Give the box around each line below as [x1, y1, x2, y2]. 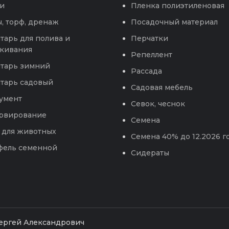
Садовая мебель [131, 83, 193, 93]
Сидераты [131, 148, 169, 158]
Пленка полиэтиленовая [131, 1, 224, 11]
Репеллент [131, 50, 172, 60]
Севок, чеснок [131, 99, 185, 109]
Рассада [131, 66, 162, 76]
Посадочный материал [131, 17, 218, 27]
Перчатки [131, 34, 168, 43]
